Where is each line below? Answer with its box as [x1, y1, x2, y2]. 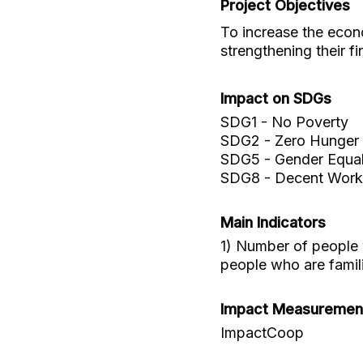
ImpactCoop [220, 324, 304, 342]
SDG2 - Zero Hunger [220, 132, 359, 150]
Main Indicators [220, 214, 326, 232]
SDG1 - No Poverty [220, 113, 348, 131]
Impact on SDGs [220, 90, 331, 108]
